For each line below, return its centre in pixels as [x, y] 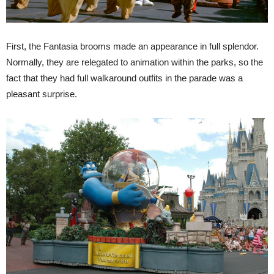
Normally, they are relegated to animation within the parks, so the [135, 62]
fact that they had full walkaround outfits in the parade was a [124, 78]
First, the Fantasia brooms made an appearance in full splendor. [132, 46]
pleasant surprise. [42, 94]
